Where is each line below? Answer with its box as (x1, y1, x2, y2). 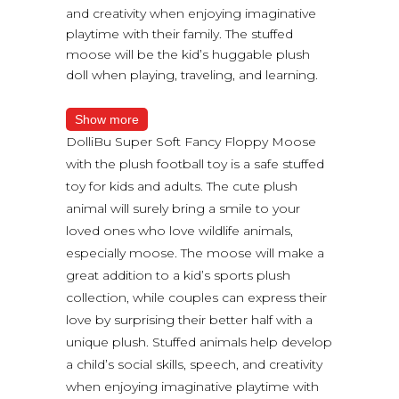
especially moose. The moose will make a (66, 244, 324, 261)
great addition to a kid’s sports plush (66, 266, 290, 283)
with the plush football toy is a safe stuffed (66, 155, 324, 172)
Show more (75, 111, 139, 126)
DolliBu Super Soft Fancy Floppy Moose (66, 133, 316, 150)
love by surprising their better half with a (66, 311, 313, 328)
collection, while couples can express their (66, 289, 327, 305)
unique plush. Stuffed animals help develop (66, 333, 332, 350)
